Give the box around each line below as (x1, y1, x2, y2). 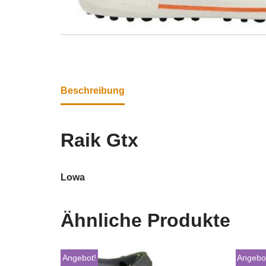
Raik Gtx (61, 129, 138, 151)
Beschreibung (61, 85, 125, 96)
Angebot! (62, 253, 96, 262)
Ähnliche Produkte (61, 209, 230, 231)
